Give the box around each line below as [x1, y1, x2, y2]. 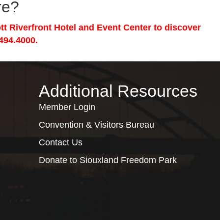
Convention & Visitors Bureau [38, 120, 154, 130]
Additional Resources [38, 82, 197, 100]
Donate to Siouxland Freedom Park [38, 155, 177, 165]
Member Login [38, 102, 95, 112]
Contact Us [38, 137, 82, 147]
